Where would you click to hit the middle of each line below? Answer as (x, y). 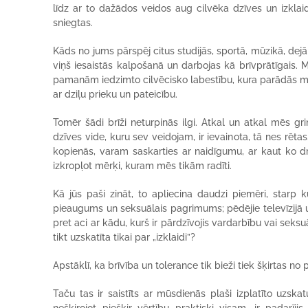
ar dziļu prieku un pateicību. (115, 94)
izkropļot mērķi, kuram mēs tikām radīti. (143, 166)
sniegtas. (73, 23)
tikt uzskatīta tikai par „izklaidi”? (124, 237)
